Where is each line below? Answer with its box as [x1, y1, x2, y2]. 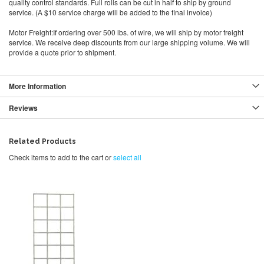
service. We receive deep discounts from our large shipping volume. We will [9, 37, 250, 48]
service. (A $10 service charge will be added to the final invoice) [9, 7, 212, 18]
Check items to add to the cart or [9, 151, 113, 162]
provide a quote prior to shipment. [9, 47, 116, 58]
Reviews [9, 103, 38, 114]
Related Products [9, 137, 76, 146]
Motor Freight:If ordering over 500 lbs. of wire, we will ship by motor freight [9, 27, 243, 38]
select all [113, 151, 141, 162]
